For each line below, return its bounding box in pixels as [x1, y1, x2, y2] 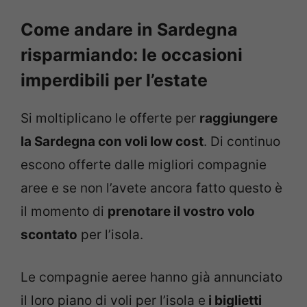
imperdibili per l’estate [21, 69, 208, 90]
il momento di [21, 203, 108, 219]
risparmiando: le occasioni [21, 44, 243, 65]
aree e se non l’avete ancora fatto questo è [21, 180, 282, 196]
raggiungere [199, 110, 278, 126]
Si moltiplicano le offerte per [21, 110, 199, 126]
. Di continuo [204, 133, 280, 149]
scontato [21, 226, 77, 243]
